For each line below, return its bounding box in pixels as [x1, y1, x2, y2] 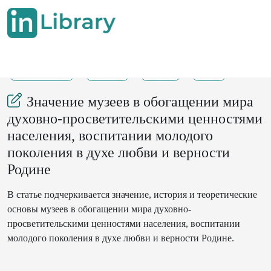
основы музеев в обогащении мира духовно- [7, 204, 191, 214]
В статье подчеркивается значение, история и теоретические [7, 189, 257, 200]
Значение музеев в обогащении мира [27, 94, 253, 109]
